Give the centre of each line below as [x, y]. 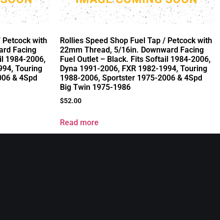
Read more [79, 123]
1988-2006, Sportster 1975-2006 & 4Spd [131, 78]
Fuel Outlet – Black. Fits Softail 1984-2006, [135, 59]
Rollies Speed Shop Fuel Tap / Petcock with [136, 41]
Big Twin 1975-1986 [95, 87]
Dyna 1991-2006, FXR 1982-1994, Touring [134, 69]
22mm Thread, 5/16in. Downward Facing [132, 50]
